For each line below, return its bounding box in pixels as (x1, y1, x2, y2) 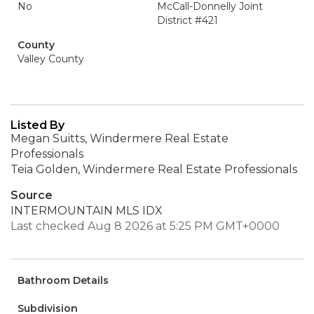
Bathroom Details (18, 274, 109, 287)
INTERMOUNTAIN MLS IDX (11, 204, 163, 217)
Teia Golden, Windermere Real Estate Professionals (11, 163, 297, 176)
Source (11, 189, 53, 202)
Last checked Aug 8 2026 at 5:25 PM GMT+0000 (11, 219, 280, 233)
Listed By (11, 118, 64, 132)
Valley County (18, 53, 84, 65)
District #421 (157, 14, 218, 27)
